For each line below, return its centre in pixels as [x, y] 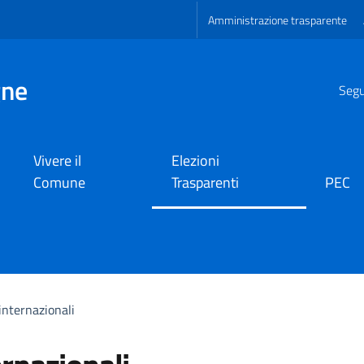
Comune [59, 183]
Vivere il [57, 161]
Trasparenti [206, 183]
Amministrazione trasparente [277, 19]
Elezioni [196, 161]
